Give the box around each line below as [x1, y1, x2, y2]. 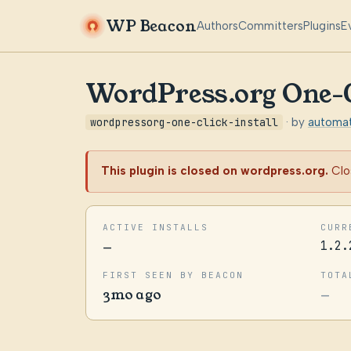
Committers [238, 18, 304, 33]
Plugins [303, 18, 342, 33]
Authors [197, 18, 239, 33]
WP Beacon [105, 15, 197, 37]
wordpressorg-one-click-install [89, 114, 278, 129]
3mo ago [102, 284, 162, 304]
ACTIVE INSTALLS [102, 221, 208, 233]
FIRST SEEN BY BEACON [102, 269, 244, 280]
